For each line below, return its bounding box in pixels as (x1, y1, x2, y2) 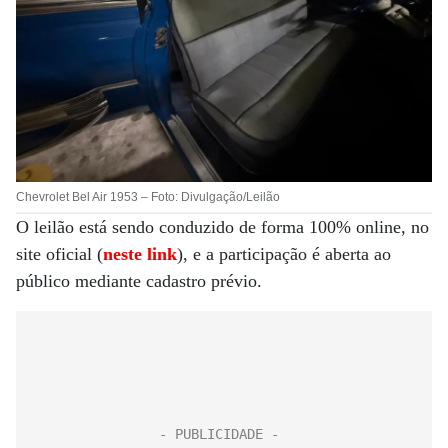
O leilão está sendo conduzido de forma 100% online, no (16, 217, 429, 237)
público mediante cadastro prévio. (16, 271, 262, 291)
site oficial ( (16, 244, 103, 264)
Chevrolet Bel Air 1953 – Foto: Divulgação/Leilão (16, 190, 280, 204)
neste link (103, 244, 177, 264)
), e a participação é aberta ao (177, 244, 391, 264)
